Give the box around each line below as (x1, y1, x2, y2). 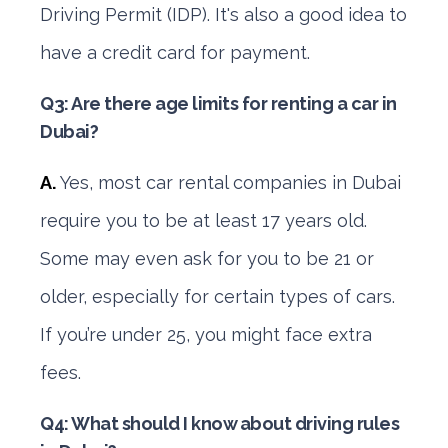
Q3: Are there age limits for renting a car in (40, 93, 397, 114)
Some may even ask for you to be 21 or (40, 248, 374, 269)
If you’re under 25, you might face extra (40, 324, 372, 345)
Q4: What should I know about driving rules (40, 413, 399, 434)
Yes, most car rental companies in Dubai (60, 172, 401, 193)
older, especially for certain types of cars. (40, 286, 395, 307)
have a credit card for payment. (40, 42, 310, 63)
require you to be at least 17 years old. (40, 210, 367, 231)
